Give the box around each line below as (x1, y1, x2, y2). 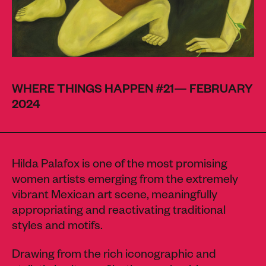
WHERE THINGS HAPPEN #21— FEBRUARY (12, 84, 253, 98)
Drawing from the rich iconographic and (12, 249, 216, 263)
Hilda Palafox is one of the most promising (12, 159, 227, 173)
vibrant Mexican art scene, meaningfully (12, 190, 217, 204)
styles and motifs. (12, 221, 105, 235)
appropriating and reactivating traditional (12, 205, 226, 219)
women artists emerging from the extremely (12, 175, 238, 188)
